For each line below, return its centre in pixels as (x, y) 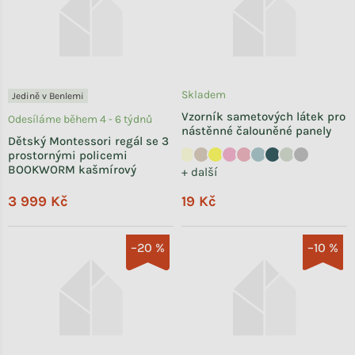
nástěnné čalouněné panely (256, 131)
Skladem (204, 95)
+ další (199, 172)
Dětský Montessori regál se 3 (88, 141)
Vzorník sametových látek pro (263, 117)
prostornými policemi (68, 156)
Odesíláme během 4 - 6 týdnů (80, 120)
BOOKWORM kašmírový (72, 170)
